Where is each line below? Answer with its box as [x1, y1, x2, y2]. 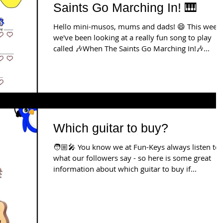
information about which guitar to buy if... [53, 164, 197, 174]
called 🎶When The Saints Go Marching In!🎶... [53, 43, 210, 53]
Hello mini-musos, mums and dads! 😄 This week [53, 21, 221, 31]
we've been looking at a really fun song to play [53, 32, 212, 42]
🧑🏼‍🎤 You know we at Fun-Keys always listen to [53, 142, 220, 152]
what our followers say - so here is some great [53, 153, 138, 163]
